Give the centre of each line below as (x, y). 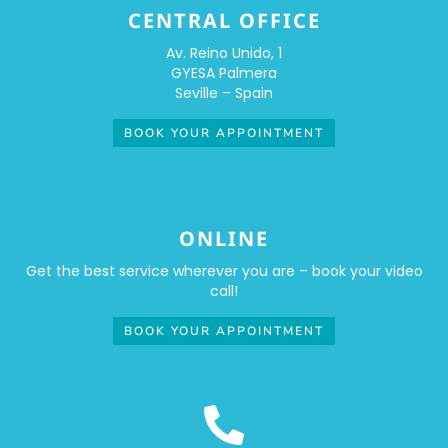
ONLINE (224, 238)
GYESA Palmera (224, 72)
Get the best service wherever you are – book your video (224, 270)
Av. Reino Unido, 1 (224, 52)
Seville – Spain (224, 92)
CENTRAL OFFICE (224, 20)
